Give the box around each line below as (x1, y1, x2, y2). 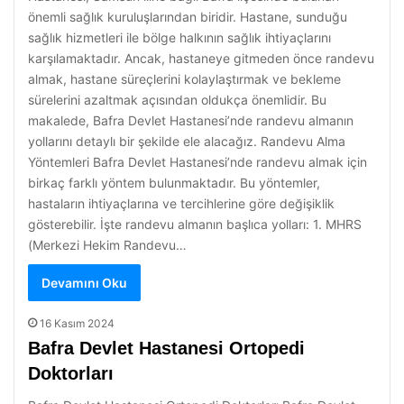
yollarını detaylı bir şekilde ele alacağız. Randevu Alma (28, 133, 345, 149)
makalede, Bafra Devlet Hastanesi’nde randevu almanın (28, 113, 353, 128)
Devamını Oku (41, 275, 127, 290)
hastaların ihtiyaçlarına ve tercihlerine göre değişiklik (28, 196, 335, 211)
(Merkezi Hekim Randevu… (28, 237, 187, 252)
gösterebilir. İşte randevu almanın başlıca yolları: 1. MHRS (28, 216, 362, 232)
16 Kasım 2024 (40, 317, 115, 330)
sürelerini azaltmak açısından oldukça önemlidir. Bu (28, 92, 326, 107)
